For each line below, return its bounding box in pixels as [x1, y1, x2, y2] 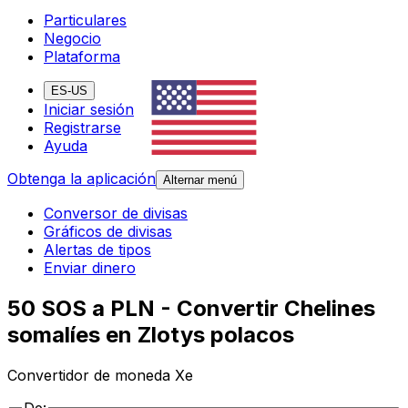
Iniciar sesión [44, 100, 134, 119]
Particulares [44, 11, 127, 30]
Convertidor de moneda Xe [7, 366, 193, 385]
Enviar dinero [44, 259, 136, 278]
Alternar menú [163, 173, 237, 188]
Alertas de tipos [44, 240, 151, 260]
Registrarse [44, 118, 121, 138]
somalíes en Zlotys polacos [7, 321, 294, 349]
